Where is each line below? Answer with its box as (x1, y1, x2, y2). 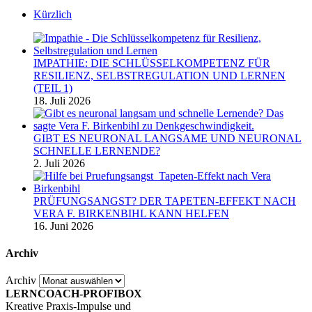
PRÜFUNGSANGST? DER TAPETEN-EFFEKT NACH (33, 194, 296, 207)
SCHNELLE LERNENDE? (33, 144, 160, 157)
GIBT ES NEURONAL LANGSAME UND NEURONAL (33, 132, 302, 144)
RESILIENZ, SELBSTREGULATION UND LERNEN (33, 69, 286, 81)
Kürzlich (33, 8, 72, 20)
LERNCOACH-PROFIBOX (6, 288, 142, 300)
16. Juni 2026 (33, 219, 93, 232)
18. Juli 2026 (33, 94, 91, 107)
